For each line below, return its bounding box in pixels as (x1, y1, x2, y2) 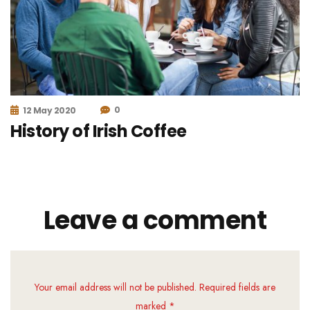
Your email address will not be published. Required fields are (35, 280, 275, 294)
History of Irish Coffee (10, 119, 187, 143)
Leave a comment (43, 202, 267, 238)
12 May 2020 (23, 104, 76, 116)
